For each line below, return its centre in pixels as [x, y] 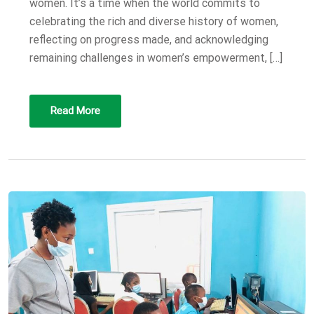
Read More [75, 110]
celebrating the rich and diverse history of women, [154, 21]
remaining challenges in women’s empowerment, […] [156, 57]
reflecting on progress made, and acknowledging [149, 39]
